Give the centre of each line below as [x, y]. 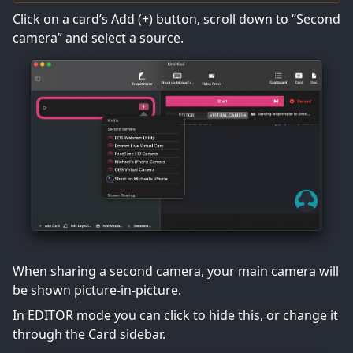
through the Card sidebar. [89, 334]
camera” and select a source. [98, 38]
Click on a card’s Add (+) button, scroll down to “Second [176, 19]
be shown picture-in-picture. [97, 290]
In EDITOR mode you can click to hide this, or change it [175, 316]
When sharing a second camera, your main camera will [176, 271]
